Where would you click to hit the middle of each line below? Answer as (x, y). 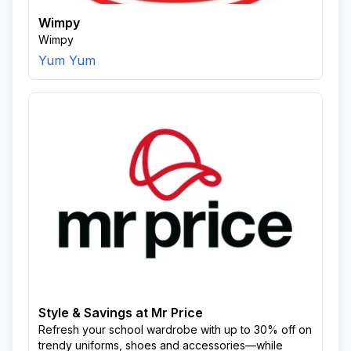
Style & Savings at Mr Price (121, 313)
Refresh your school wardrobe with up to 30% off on (175, 329)
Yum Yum (67, 60)
